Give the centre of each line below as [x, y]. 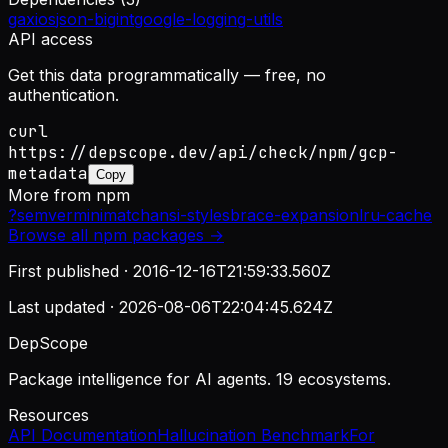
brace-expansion [294, 215]
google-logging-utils [208, 19]
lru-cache [395, 215]
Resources [48, 415]
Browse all [50, 235]
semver [45, 215]
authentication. [63, 95]
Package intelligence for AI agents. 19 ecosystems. [199, 379]
